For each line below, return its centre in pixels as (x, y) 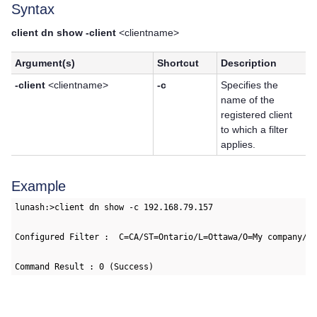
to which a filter (255, 130)
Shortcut (178, 63)
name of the (248, 100)
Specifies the (250, 85)
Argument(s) (45, 63)
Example (39, 186)
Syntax (33, 10)
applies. (238, 145)
